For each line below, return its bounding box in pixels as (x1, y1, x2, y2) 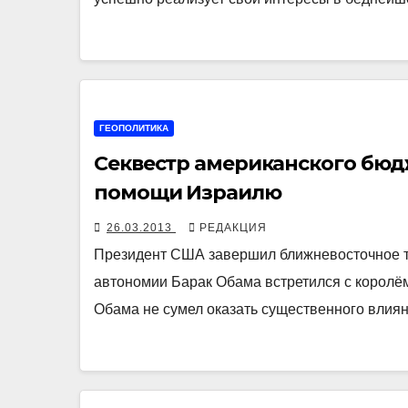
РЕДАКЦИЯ (199, 221, 267, 235)
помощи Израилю (94, 180, 281, 206)
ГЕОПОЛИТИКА (99, 123, 168, 134)
